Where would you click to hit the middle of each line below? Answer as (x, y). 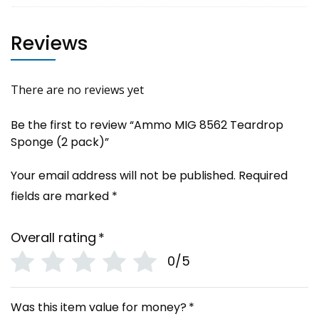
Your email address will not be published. (123, 175)
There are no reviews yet (77, 89)
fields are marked (61, 196)
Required (263, 175)
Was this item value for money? (99, 307)
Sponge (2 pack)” (60, 142)
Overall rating (53, 237)
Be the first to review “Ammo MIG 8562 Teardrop (147, 125)
